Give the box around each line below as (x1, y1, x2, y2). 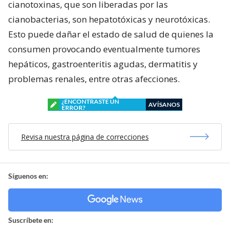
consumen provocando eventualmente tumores (8, 43, 200, 55)
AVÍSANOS (148, 100, 180, 108)
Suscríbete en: (8, 215, 53, 224)
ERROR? (62, 103, 85, 111)
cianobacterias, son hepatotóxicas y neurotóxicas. (8, 13, 210, 25)
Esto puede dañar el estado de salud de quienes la (8, 28, 214, 40)
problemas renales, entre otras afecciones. (8, 72, 180, 85)
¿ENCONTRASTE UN (62, 97, 119, 105)
